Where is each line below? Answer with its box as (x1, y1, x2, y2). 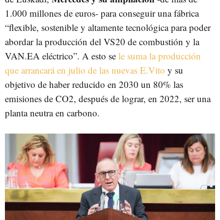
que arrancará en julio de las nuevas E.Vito (5, 63, 165, 76)
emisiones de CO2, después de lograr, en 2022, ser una (5, 92, 211, 105)
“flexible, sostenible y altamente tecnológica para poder (5, 21, 211, 33)
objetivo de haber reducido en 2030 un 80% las (5, 78, 183, 90)
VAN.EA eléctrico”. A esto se (5, 49, 118, 62)
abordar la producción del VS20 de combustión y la (5, 35, 199, 48)
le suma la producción (118, 49, 201, 62)
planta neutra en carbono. (5, 106, 100, 119)
